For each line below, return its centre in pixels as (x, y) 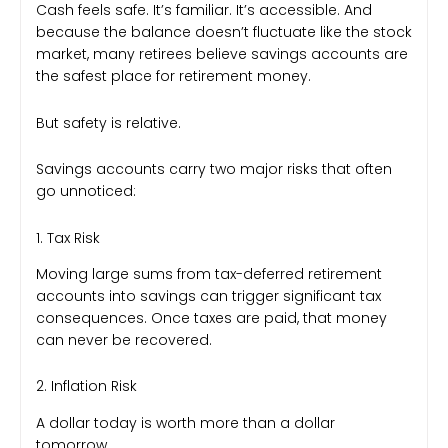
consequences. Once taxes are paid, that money (211, 317)
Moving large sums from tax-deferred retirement (209, 273)
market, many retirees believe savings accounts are (222, 54)
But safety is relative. (108, 122)
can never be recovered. (124, 339)
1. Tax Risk (68, 237)
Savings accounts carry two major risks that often (214, 169)
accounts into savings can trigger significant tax (208, 295)
